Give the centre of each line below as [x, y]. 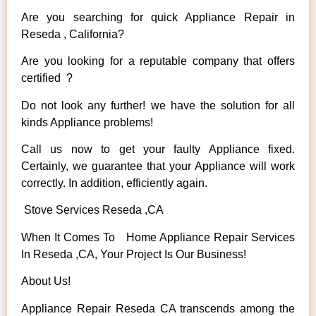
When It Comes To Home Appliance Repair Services [158, 237]
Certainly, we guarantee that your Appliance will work [158, 166]
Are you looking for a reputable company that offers [158, 61]
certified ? [47, 78]
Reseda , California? [73, 34]
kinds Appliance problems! [87, 122]
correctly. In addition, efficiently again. [114, 183]
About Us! [46, 281]
